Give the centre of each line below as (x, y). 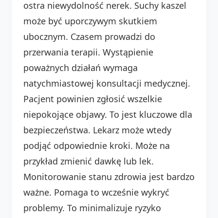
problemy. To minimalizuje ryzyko (92, 208)
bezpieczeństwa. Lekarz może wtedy (97, 130)
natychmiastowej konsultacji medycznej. (107, 83)
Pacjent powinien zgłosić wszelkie (93, 99)
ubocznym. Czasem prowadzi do (89, 36)
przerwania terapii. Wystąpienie (88, 52)
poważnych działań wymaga (81, 67)
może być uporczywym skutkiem (90, 21)
